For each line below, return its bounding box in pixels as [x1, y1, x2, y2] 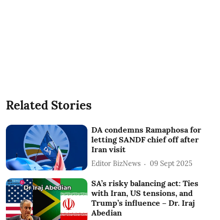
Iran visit [91, 144, 126, 154]
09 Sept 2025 [150, 159, 193, 168]
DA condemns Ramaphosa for [91, 124, 202, 135]
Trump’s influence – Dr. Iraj [91, 198, 195, 208]
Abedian [91, 208, 122, 218]
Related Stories [6, 97, 92, 113]
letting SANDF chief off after [91, 134, 199, 144]
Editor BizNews [91, 159, 141, 168]
